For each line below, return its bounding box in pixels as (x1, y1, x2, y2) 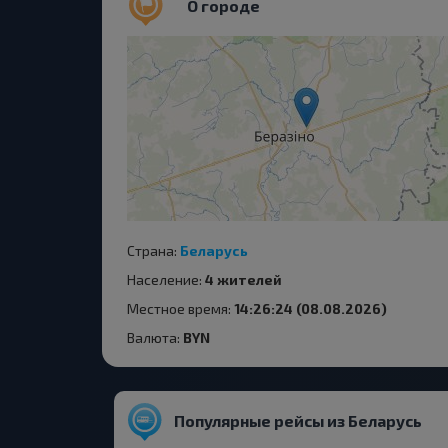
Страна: (127, 242, 180, 259)
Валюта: (127, 329, 183, 346)
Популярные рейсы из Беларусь (174, 411, 422, 430)
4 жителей (205, 271, 282, 288)
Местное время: (127, 300, 234, 317)
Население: (127, 271, 205, 288)
